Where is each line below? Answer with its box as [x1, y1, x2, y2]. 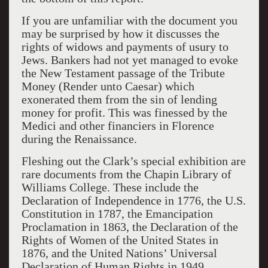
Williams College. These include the [21, 181, 199, 194]
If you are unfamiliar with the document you [21, 14, 237, 27]
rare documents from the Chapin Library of [21, 167, 232, 181]
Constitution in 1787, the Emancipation [21, 207, 213, 220]
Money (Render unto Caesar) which [21, 80, 194, 93]
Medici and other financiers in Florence [21, 119, 214, 132]
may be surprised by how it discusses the [21, 27, 220, 40]
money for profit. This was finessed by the [21, 106, 227, 119]
